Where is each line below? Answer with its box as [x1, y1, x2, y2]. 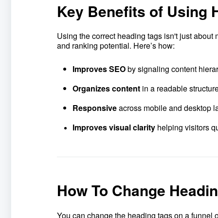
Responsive [72, 102, 117, 113]
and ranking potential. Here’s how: [56, 40, 175, 51]
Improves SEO [72, 63, 127, 74]
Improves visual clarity [72, 122, 157, 133]
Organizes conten [72, 83, 138, 94]
